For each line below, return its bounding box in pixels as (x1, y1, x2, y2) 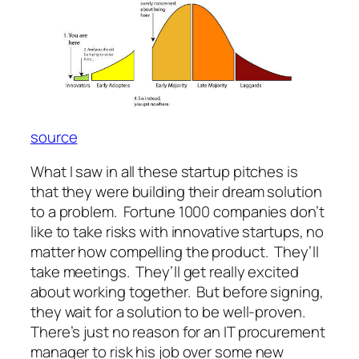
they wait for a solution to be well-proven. (30, 301, 309, 323)
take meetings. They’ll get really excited (30, 261, 299, 283)
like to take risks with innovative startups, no (30, 221, 325, 243)
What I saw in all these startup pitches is (30, 161, 298, 183)
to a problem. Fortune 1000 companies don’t (30, 201, 325, 223)
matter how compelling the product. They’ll (30, 241, 319, 263)
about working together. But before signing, (30, 281, 324, 303)
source (30, 126, 78, 147)
